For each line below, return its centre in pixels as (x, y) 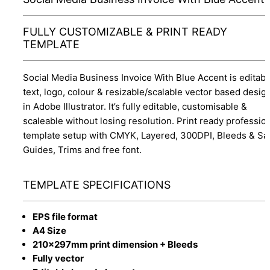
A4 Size (49, 230)
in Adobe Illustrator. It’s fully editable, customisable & (135, 106)
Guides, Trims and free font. (82, 149)
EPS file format (65, 216)
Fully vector (58, 258)
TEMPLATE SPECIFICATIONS (97, 184)
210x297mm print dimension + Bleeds (115, 244)
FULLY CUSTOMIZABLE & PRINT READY (125, 31)
